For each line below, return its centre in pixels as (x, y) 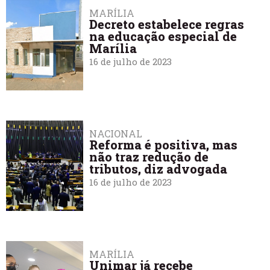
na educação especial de (163, 36)
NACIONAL (116, 134)
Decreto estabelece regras (167, 24)
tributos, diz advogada (159, 169)
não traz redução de (149, 157)
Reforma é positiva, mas (164, 145)
